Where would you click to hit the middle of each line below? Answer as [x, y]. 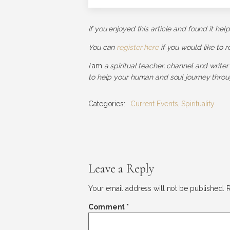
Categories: [107, 104]
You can [103, 47]
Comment [108, 207]
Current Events [154, 104]
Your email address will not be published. [156, 188]
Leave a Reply [121, 169]
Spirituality [198, 104]
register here [138, 47]
